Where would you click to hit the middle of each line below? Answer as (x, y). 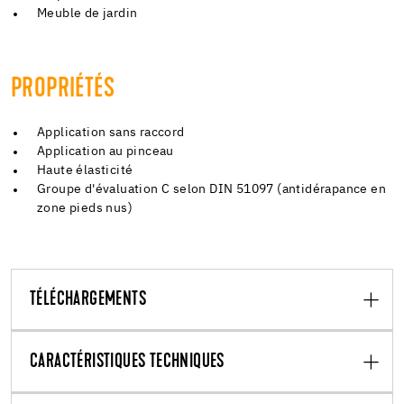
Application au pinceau (106, 151)
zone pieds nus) (85, 208)
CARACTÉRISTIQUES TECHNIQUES (127, 362)
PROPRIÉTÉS (63, 89)
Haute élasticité (85, 170)
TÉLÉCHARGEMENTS (88, 300)
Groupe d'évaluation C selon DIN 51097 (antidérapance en (212, 189)
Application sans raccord (111, 132)
